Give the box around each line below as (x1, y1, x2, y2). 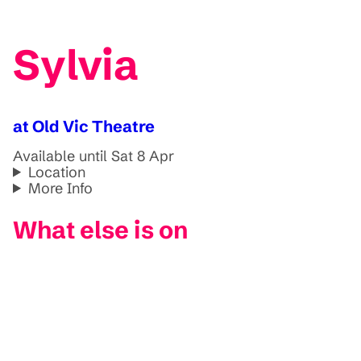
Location (28, 162, 86, 181)
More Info (28, 178, 93, 197)
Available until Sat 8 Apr (13, 146, 174, 165)
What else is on (13, 214, 189, 245)
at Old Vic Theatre (13, 115, 155, 136)
